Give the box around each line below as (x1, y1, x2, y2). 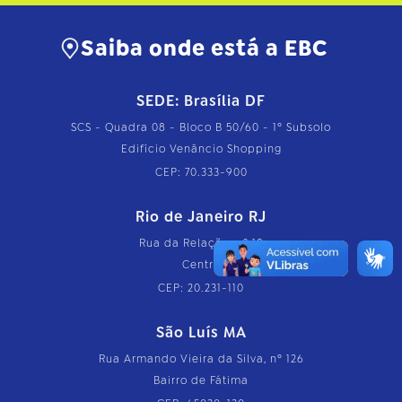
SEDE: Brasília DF (136, 92, 266, 110)
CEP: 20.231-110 (158, 281, 244, 295)
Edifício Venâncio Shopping (120, 142, 282, 156)
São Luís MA (155, 323, 247, 342)
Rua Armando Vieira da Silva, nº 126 (98, 352, 304, 366)
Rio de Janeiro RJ (135, 207, 267, 226)
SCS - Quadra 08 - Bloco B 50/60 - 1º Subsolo (71, 120, 331, 135)
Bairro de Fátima (153, 373, 249, 388)
